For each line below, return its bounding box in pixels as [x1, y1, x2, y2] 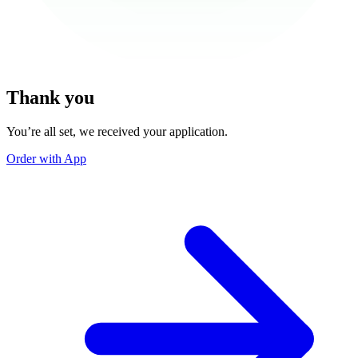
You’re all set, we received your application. [6, 124, 228, 138]
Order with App [6, 151, 86, 165]
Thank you [6, 86, 94, 108]
